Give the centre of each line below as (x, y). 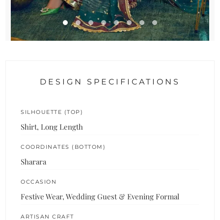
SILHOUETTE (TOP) (52, 112)
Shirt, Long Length (52, 126)
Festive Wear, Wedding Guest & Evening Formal (100, 196)
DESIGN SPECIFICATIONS (110, 82)
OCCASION (39, 181)
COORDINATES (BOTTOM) (63, 147)
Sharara (34, 161)
